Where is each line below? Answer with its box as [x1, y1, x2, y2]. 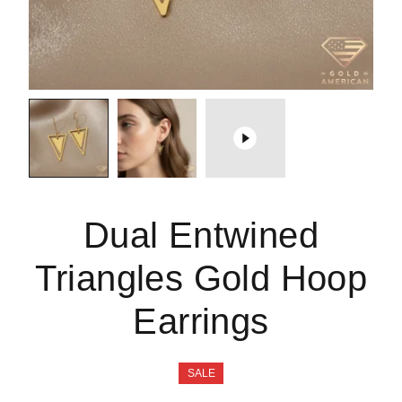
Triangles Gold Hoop [34, 258, 368, 299]
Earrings [133, 301, 269, 342]
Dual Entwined [83, 215, 319, 256]
